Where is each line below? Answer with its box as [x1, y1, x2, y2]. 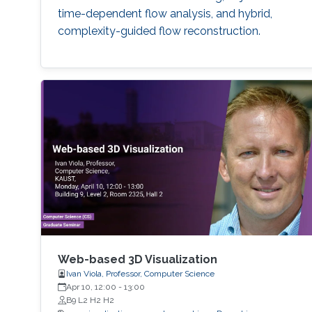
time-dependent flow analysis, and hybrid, [57, 6, 272, 20]
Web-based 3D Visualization [57, 253, 217, 267]
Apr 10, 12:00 [65, 282, 116, 292]
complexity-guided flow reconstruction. [57, 24, 260, 38]
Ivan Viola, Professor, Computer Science [65, 269, 214, 279]
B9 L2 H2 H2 [65, 295, 114, 306]
